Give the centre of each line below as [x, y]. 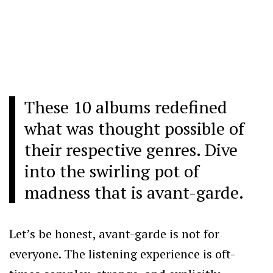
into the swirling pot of [112, 171]
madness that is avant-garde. [134, 192]
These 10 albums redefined [126, 107]
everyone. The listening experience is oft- [122, 253]
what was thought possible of [134, 128]
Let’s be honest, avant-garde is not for [114, 233]
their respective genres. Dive [131, 149]
